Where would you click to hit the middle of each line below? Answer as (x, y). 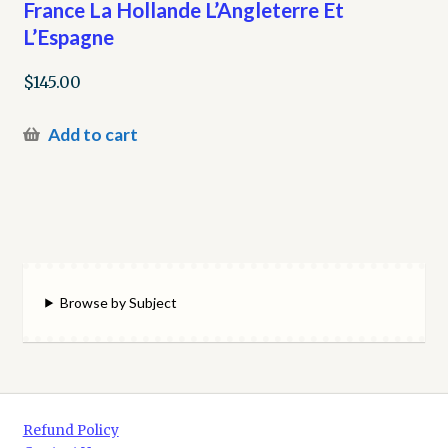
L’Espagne (68, 36)
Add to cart (92, 135)
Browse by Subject (119, 302)
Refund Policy (70, 431)
